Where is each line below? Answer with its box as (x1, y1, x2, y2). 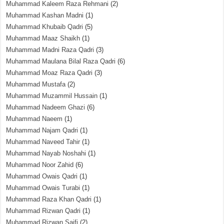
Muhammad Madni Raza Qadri (6, 46, 94, 53)
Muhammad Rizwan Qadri (6, 207, 81, 214)
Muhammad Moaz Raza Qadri (6, 69, 93, 76)
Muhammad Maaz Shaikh (6, 34, 80, 42)
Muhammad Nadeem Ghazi (6, 103, 85, 111)
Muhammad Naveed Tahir (6, 138, 80, 145)
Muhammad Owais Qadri (6, 172, 78, 180)
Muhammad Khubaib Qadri (6, 23, 83, 30)
